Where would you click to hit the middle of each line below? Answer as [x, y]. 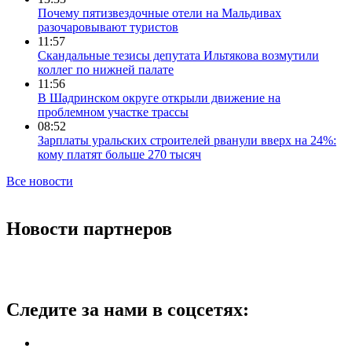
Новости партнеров [89, 228]
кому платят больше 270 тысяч [119, 154]
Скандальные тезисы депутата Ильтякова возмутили [178, 55]
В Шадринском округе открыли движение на [159, 97]
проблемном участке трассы [113, 112]
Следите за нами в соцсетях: [128, 309]
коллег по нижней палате [106, 69]
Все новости [40, 181]
